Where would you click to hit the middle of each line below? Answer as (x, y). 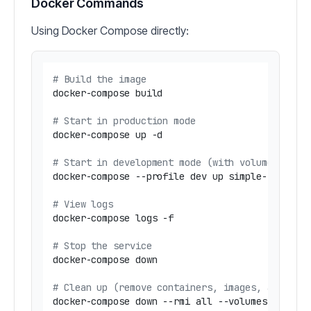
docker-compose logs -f (114, 218)
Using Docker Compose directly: (110, 31)
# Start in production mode (124, 121)
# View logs (83, 204)
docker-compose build (108, 93)
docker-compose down (105, 260)
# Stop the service (102, 246)
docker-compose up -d (108, 135)
